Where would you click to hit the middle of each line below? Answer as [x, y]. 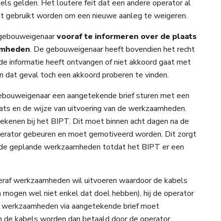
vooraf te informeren [98, 36]
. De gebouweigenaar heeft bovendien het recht [112, 49]
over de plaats [169, 36]
